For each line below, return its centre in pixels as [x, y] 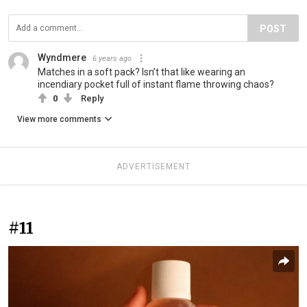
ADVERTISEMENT [153, 166]
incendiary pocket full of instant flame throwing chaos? [156, 84]
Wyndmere [62, 57]
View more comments [59, 119]
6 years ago [112, 58]
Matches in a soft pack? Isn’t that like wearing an [142, 72]
